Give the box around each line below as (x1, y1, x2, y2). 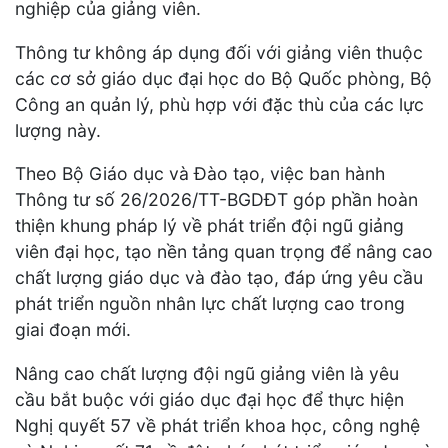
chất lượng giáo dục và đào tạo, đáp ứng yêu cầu (15, 267, 423, 289)
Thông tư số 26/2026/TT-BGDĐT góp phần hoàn (15, 189, 418, 211)
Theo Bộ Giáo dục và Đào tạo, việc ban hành (15, 163, 385, 185)
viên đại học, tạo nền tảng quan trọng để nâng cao (15, 241, 433, 263)
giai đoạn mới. (15, 319, 131, 341)
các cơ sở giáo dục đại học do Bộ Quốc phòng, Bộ (15, 67, 432, 89)
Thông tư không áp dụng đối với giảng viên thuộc (15, 41, 423, 63)
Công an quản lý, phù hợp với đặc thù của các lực (15, 93, 424, 115)
